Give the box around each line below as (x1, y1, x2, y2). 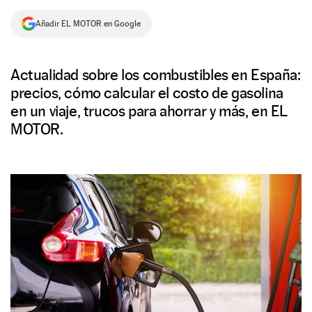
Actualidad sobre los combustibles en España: (10, 65, 301, 84)
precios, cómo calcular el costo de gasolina (10, 84, 283, 102)
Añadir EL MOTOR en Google (36, 19, 141, 29)
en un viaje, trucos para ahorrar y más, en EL (10, 102, 288, 120)
